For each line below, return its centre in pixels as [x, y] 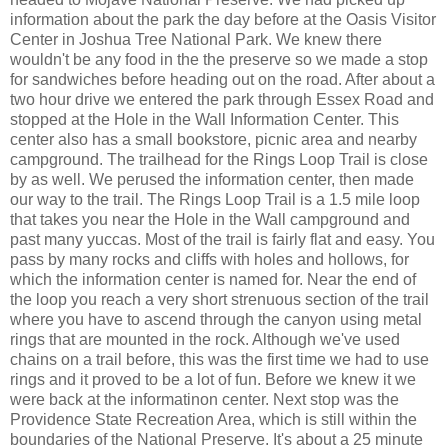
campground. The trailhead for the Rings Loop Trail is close [219, 159]
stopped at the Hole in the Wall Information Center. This [204, 119]
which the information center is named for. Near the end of [213, 279]
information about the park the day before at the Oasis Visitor [223, 19]
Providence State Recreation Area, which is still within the [213, 419]
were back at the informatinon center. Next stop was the [204, 399]
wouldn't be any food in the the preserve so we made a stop [219, 59]
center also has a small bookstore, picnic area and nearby [213, 139]
